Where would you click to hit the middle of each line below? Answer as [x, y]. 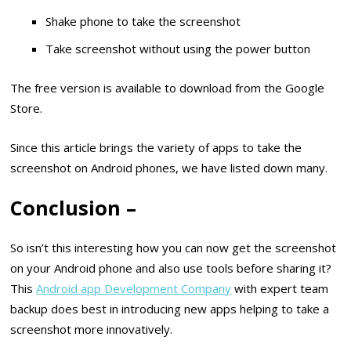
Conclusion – [74, 207]
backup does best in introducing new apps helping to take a [170, 309]
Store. [27, 108]
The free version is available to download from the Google [168, 87]
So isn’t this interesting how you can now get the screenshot [174, 248]
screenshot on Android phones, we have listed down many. [169, 168]
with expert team [280, 289]
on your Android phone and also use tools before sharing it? [171, 268]
